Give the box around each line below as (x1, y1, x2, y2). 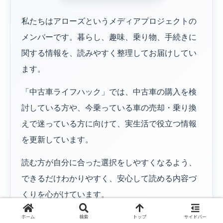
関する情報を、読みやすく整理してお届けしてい (21, 48, 197, 57)
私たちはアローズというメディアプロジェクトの (21, 16, 197, 25)
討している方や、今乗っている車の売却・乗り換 (21, 103, 197, 112)
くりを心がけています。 (21, 190, 109, 199)
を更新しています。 (21, 135, 93, 144)
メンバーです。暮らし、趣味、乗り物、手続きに (21, 32, 197, 41)
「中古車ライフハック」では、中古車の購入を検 (21, 87, 197, 96)
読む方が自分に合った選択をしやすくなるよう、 (21, 158, 197, 167)
